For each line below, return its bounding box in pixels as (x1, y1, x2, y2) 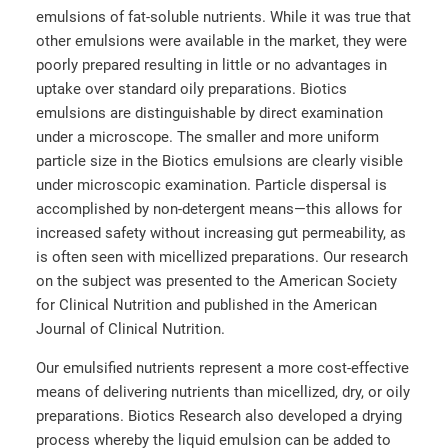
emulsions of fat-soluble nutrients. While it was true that (36, 7, 411, 26)
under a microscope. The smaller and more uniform (36, 127, 379, 146)
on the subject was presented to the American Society (36, 271, 397, 290)
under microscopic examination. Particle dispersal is (36, 175, 387, 194)
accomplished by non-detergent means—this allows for (36, 199, 402, 218)
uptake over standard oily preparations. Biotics (36, 79, 347, 98)
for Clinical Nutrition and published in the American (36, 295, 377, 314)
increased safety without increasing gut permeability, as (36, 223, 406, 242)
